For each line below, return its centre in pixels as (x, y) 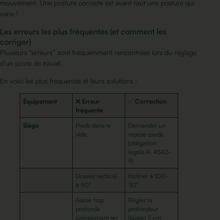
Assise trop (90, 200)
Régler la (140, 200)
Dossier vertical (96, 176)
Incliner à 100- (148, 176)
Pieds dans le (94, 125)
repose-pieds (146, 134)
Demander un (147, 125)
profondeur (143, 209)
